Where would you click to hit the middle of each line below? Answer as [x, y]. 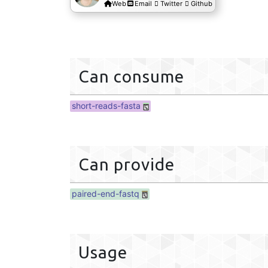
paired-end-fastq [106, 194]
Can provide [127, 164]
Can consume [131, 76]
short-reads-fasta [106, 106]
